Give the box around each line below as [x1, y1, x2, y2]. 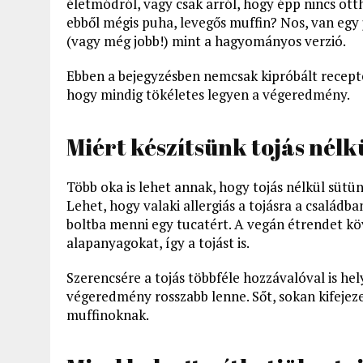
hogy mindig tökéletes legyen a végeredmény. [66, 84, 350, 104]
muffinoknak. [66, 305, 149, 324]
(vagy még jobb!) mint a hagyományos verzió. [66, 31, 346, 50]
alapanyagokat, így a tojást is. [66, 233, 250, 252]
